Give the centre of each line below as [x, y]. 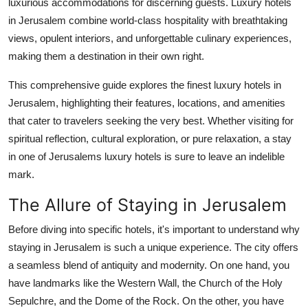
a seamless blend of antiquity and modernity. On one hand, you [149, 265]
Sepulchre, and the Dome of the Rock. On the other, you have [146, 300]
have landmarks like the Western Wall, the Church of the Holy [145, 283]
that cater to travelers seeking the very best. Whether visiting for [151, 120]
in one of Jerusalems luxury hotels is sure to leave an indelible [146, 156]
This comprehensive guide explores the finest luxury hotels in [145, 85]
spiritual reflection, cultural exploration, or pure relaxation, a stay [150, 138]
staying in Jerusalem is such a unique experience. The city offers [153, 247]
